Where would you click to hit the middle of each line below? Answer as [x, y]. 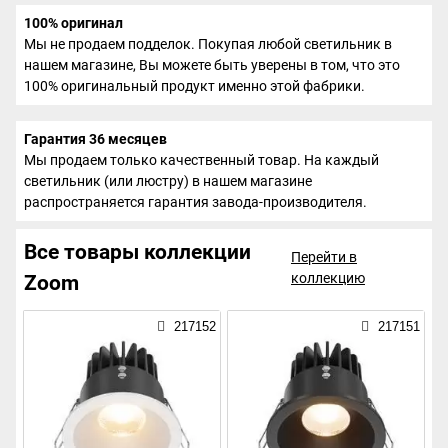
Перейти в [323, 257]
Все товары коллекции [137, 252]
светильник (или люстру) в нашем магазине [168, 181]
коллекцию [327, 278]
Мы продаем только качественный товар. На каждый [201, 160]
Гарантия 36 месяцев [95, 139]
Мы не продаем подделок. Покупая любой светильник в [208, 44]
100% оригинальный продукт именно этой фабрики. [194, 86]
